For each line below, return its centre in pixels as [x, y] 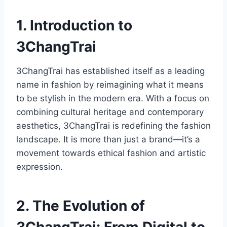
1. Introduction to [74, 26]
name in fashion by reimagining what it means [110, 85]
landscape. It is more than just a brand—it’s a [108, 140]
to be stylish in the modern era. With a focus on [113, 99]
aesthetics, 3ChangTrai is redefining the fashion [113, 126]
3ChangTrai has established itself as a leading [110, 71]
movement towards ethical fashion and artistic [111, 153]
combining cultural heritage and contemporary [110, 112]
